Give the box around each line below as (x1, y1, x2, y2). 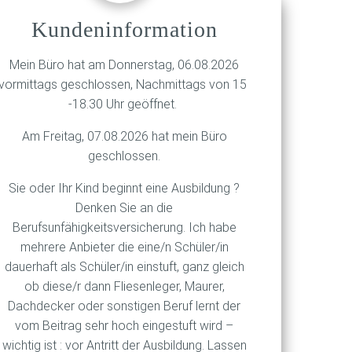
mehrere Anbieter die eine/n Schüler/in (20, 240, 229, 255)
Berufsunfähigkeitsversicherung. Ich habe (12, 220, 236, 235)
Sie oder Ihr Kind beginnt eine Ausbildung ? (9, 181, 240, 196)
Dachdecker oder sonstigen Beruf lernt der (8, 299, 240, 313)
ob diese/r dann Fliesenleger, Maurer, (24, 279, 225, 294)
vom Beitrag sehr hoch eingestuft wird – (15, 318, 233, 333)
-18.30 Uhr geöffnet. (68, 97, 180, 112)
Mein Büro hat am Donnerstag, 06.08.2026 (9, 57, 239, 72)
